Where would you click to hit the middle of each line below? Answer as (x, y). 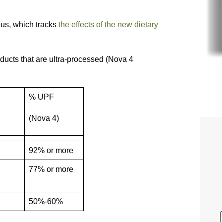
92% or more (51, 150)
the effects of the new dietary (108, 25)
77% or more (51, 169)
